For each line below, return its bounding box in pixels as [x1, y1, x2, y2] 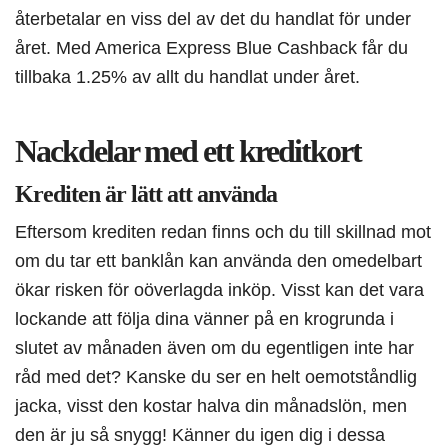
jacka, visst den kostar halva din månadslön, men [15, 395, 407, 417]
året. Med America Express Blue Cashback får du [15, 37, 408, 59]
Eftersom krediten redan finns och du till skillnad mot [15, 221, 431, 243]
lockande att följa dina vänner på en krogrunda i [15, 308, 394, 330]
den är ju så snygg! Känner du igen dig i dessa [15, 424, 385, 446]
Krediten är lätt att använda [15, 181, 277, 208]
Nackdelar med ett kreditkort [15, 133, 361, 170]
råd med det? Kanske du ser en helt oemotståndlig [15, 366, 417, 388]
